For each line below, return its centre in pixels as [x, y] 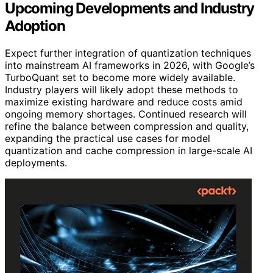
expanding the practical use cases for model [108, 139]
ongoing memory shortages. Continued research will [126, 114]
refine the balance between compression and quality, [127, 126]
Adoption [35, 26]
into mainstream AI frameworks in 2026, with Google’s [130, 66]
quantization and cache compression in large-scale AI [129, 151]
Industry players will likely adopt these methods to [122, 90]
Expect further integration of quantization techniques [128, 53]
